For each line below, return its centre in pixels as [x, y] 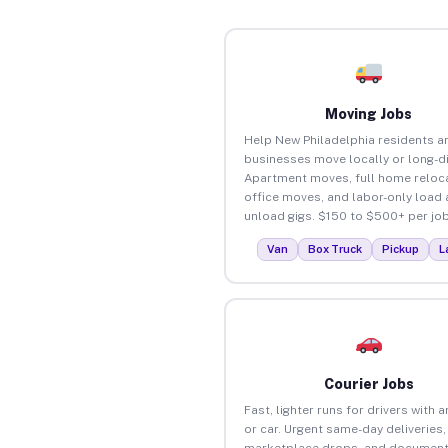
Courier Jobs [368, 383]
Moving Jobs [369, 113]
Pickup [401, 248]
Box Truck [335, 248]
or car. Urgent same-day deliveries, [344, 428]
